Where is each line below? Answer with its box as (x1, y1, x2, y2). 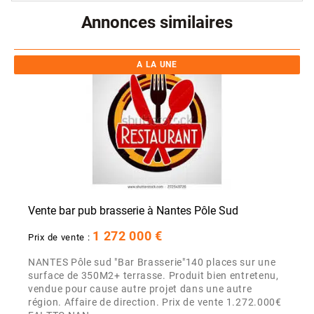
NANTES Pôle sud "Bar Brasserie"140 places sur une (28, 257, 276, 269)
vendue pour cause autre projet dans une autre (28, 283, 252, 296)
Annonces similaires (81, 13, 233, 33)
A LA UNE (137, 60, 177, 70)
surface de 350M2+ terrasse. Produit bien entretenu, (28, 270, 279, 282)
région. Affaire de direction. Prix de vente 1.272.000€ (28, 296, 282, 309)
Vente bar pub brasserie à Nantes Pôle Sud (28, 204, 238, 218)
